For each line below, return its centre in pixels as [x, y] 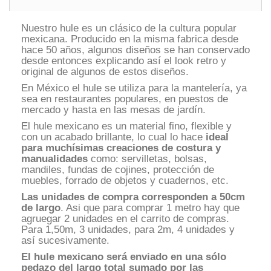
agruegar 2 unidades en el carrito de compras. [125, 218]
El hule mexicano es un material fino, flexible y [126, 126]
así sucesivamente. [65, 240]
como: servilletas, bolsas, [147, 158]
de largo [41, 207]
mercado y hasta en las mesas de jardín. [113, 109]
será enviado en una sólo [166, 256]
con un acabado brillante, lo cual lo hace [113, 137]
